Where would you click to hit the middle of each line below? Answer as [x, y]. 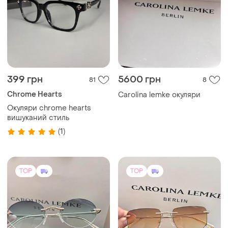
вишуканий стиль [38, 118]
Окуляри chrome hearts [49, 108]
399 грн [25, 80]
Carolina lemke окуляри [159, 95]
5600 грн [139, 80]
